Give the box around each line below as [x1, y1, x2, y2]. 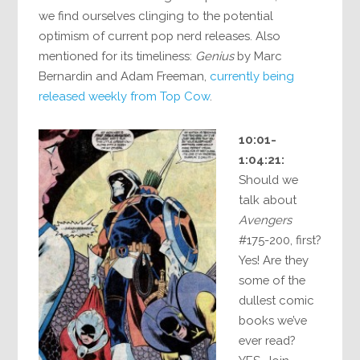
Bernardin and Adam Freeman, [39, 68, 211, 83]
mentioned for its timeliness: [39, 48, 196, 63]
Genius [195, 48, 235, 63]
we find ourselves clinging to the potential [39, 8, 274, 22]
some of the [239, 273, 306, 288]
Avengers [239, 213, 292, 227]
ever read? [239, 333, 296, 348]
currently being [210, 68, 295, 83]
